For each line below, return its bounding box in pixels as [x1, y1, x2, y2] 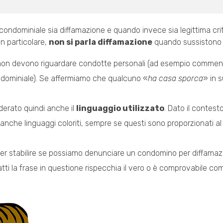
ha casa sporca [147, 74, 203, 84]
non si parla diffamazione [49, 37, 152, 47]
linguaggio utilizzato [76, 104, 164, 113]
